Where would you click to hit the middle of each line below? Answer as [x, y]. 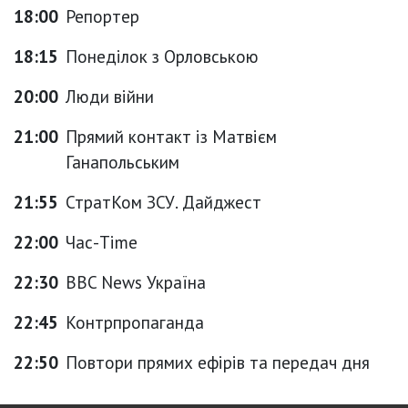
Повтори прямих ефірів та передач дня [218, 362]
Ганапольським [122, 162]
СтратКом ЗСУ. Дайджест [163, 202]
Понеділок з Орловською [162, 56]
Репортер [102, 16]
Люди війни [110, 96]
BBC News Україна [136, 282]
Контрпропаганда [135, 322]
